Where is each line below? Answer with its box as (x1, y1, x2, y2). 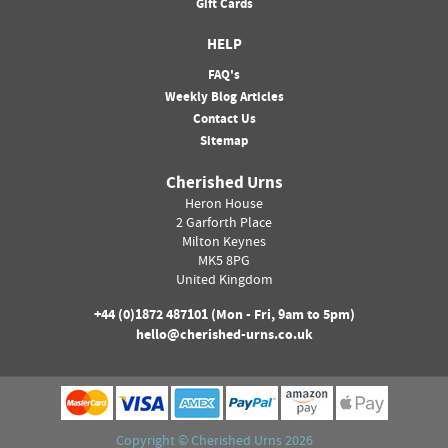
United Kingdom (175, 270, 273, 293)
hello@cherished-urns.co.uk (135, 325, 313, 348)
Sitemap (200, 132, 248, 153)
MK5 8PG (198, 251, 250, 274)
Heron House (185, 194, 263, 217)
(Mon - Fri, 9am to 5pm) (207, 305, 355, 328)
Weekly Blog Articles (164, 88, 284, 109)
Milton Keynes (182, 232, 266, 255)
